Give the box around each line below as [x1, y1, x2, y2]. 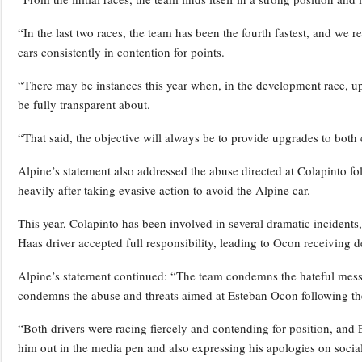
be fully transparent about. [18, 95, 150, 112]
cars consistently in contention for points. [18, 43, 225, 60]
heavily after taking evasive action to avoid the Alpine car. [18, 181, 310, 198]
